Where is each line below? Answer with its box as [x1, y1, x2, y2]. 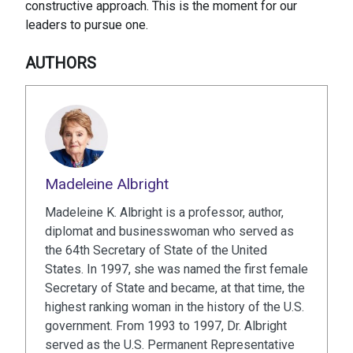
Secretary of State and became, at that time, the [45, 281, 305, 296]
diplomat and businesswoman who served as [45, 224, 294, 240]
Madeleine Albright [45, 175, 169, 194]
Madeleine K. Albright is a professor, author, [45, 205, 284, 221]
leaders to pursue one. [25, 17, 148, 33]
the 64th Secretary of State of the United [45, 243, 267, 258]
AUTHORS [25, 54, 96, 73]
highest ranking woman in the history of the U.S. [45, 299, 304, 315]
